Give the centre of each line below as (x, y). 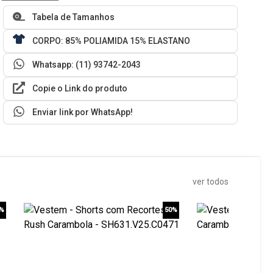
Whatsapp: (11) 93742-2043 (87, 65)
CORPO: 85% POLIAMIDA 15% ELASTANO (112, 41)
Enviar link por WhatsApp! (83, 112)
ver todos (210, 182)
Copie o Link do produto (80, 89)
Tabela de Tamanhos (74, 17)
